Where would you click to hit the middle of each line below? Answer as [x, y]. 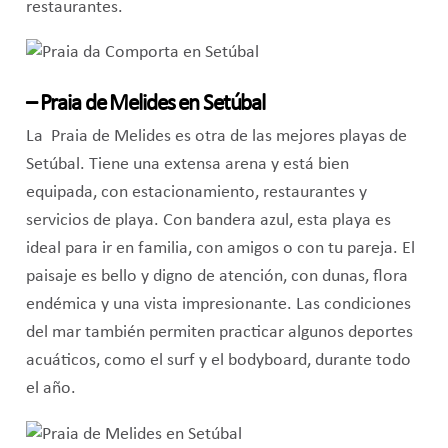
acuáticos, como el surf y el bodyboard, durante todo [218, 361]
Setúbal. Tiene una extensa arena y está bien [187, 165]
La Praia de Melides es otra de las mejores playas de [216, 137]
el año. [50, 389]
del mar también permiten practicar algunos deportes [219, 333]
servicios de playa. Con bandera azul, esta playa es [208, 221]
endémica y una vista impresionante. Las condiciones [218, 305]
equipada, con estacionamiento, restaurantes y [196, 193]
